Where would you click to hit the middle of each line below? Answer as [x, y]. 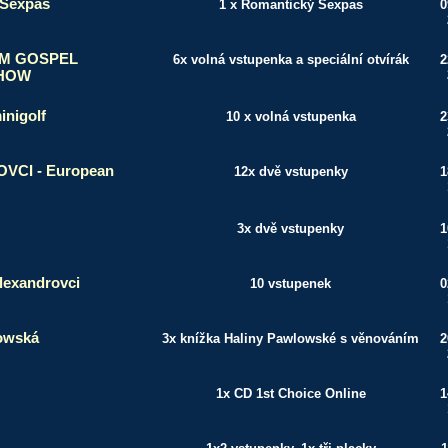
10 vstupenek [290, 283]
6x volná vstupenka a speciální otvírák [290, 59]
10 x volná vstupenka [290, 116]
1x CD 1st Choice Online [290, 393]
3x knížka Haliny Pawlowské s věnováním [290, 338]
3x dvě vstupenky [290, 228]
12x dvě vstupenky [290, 171]
